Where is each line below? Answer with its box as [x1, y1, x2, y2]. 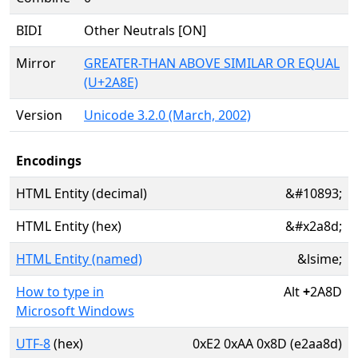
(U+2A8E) [84, 74, 138, 91]
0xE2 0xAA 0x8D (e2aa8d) [193, 335, 342, 352]
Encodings [16, 152, 82, 169]
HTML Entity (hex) [16, 217, 121, 235]
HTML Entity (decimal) [16, 185, 147, 202]
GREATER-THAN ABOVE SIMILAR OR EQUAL [84, 54, 340, 72]
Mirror [16, 54, 56, 72]
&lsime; [297, 250, 342, 268]
